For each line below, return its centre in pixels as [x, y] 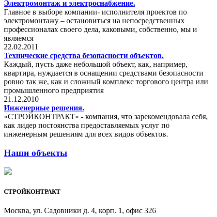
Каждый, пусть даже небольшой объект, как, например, [96, 64]
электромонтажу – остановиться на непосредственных [94, 20]
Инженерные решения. [44, 108]
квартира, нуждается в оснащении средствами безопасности [104, 73]
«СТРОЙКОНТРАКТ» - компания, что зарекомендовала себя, [106, 116]
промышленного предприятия [54, 90]
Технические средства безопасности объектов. [84, 55]
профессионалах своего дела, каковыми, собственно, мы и [101, 29]
